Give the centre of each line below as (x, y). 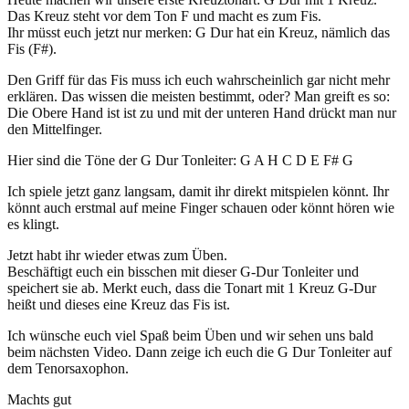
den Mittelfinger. (55, 129)
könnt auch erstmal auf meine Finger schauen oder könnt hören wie (201, 207)
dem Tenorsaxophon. (68, 368)
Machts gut (39, 399)
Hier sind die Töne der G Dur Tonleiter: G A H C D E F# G (180, 160)
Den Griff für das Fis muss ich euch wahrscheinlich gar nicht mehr (199, 79)
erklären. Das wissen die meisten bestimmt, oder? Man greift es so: (199, 96)
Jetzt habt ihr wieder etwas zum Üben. (117, 255)
